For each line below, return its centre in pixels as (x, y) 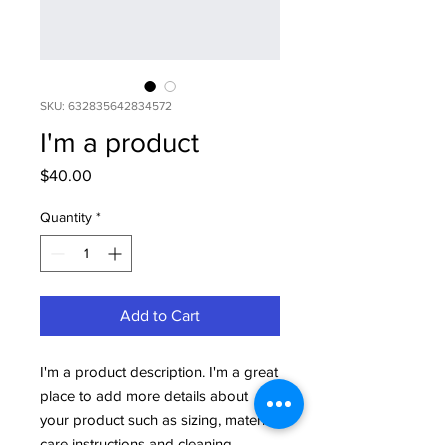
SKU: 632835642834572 (106, 106)
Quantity (66, 217)
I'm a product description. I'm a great (159, 371)
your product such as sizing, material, (159, 419)
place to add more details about (144, 395)
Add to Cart (160, 315)
